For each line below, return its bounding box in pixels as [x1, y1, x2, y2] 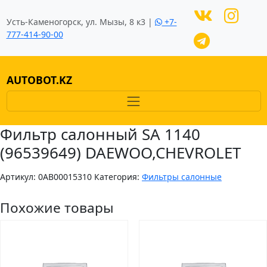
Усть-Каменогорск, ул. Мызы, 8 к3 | [6, 16, 155, 27]
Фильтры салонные [142, 171, 222, 182]
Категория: [94, 171, 142, 182]
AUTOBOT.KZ [6, 73, 72, 88]
